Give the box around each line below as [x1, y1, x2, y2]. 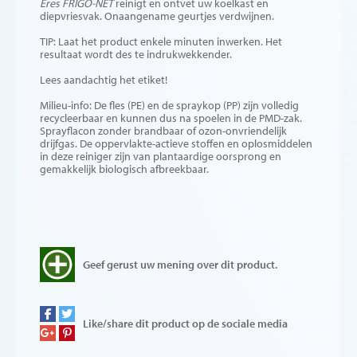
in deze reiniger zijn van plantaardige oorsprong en [40, 149, 281, 163]
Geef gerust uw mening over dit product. [83, 257, 277, 272]
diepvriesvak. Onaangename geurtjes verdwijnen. [40, 9, 274, 23]
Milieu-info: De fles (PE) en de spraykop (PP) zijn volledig [40, 98, 299, 112]
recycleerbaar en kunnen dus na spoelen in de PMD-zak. [40, 111, 302, 125]
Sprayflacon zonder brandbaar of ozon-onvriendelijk [40, 124, 287, 138]
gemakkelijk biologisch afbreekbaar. [40, 162, 211, 176]
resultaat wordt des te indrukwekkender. [40, 47, 232, 61]
